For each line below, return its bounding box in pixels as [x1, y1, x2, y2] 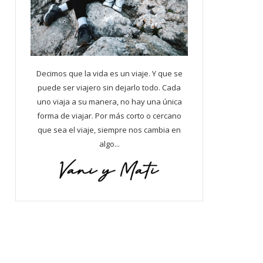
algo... [99, 138, 120, 149]
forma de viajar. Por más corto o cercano [37, 110, 181, 121]
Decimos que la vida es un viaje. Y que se [36, 68, 183, 79]
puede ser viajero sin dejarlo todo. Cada [38, 82, 181, 93]
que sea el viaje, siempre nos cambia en [38, 124, 181, 135]
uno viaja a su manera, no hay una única [36, 96, 182, 107]
